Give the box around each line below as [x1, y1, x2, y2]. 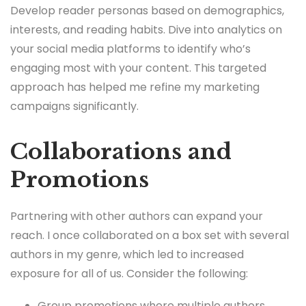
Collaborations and [10, 137, 232, 165]
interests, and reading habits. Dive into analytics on [10, 21, 282, 38]
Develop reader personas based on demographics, [10, 2, 284, 18]
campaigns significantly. [10, 98, 139, 114]
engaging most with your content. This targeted [10, 59, 266, 76]
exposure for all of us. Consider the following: [10, 266, 248, 282]
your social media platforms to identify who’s [10, 40, 251, 57]
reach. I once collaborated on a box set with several [10, 227, 289, 244]
